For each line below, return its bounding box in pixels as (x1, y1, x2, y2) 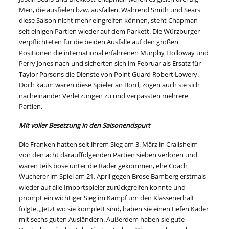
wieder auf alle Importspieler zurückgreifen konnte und (19, 182, 186, 192)
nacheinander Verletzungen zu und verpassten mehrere (19, 91, 189, 101)
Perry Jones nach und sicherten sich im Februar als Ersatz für (19, 59, 201, 68)
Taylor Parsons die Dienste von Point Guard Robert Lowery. (19, 70, 199, 79)
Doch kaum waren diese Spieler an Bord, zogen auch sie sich (19, 80, 200, 90)
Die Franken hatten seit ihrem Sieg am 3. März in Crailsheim (19, 140, 198, 149)
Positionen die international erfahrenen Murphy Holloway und (19, 48, 209, 58)
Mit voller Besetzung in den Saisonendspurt (19, 121, 152, 130)
